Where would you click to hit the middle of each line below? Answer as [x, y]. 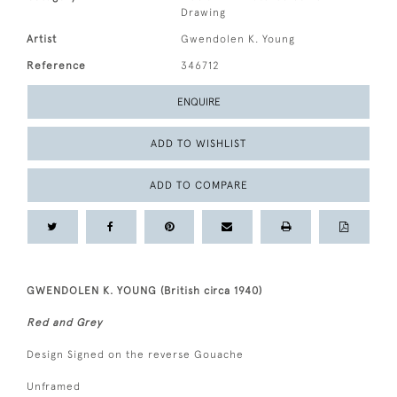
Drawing [204, 12]
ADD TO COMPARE [198, 185]
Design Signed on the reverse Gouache [135, 354]
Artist [42, 39]
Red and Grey [64, 323]
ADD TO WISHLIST [198, 144]
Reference [56, 66]
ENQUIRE [198, 102]
